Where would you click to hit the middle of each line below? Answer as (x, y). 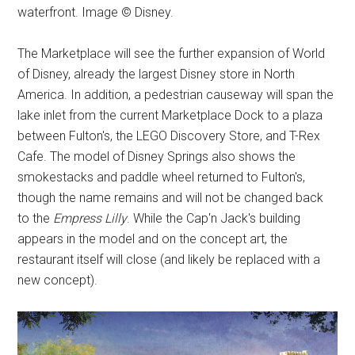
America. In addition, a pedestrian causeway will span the (176, 94)
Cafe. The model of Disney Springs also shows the (157, 156)
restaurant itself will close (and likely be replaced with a (169, 259)
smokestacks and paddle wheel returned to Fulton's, (162, 177)
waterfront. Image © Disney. (96, 12)
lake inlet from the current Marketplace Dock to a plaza (170, 115)
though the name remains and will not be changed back (171, 197)
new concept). (58, 280)
